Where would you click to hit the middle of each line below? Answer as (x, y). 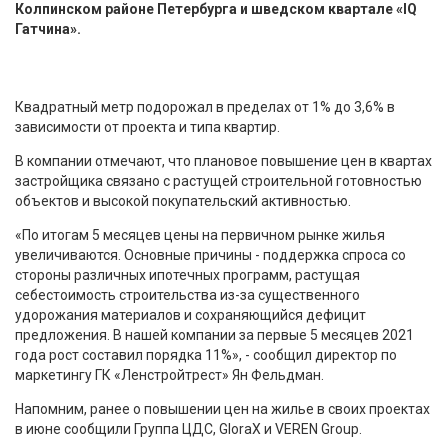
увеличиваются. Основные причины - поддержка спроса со (210, 254)
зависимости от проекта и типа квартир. (147, 126)
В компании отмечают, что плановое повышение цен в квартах (223, 160)
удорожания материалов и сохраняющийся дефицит (190, 314)
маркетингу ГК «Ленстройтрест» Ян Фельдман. (169, 374)
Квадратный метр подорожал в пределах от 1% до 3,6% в (205, 106)
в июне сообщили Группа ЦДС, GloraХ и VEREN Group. (188, 428)
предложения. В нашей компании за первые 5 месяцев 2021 (214, 334)
